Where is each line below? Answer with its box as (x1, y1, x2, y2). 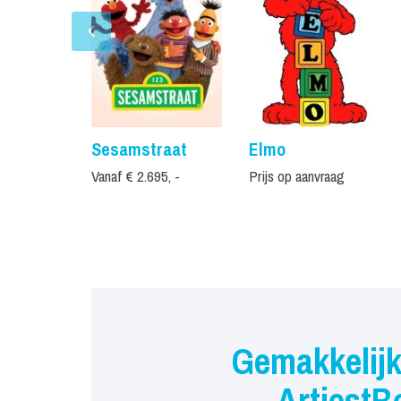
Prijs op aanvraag (249, 166, 346, 186)
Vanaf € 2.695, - (91, 166, 180, 186)
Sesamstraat (91, 137, 187, 161)
